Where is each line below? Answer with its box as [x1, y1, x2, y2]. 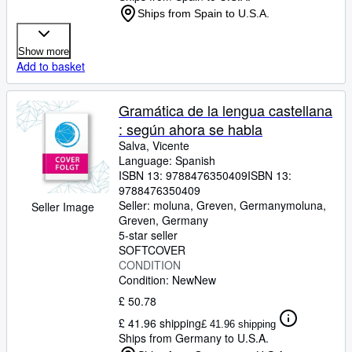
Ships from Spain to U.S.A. [137, 7, 269, 20]
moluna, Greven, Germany [153, 197, 286, 213]
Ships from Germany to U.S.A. [119, 330, 269, 346]
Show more [18, 46, 69, 57]
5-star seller [119, 227, 178, 243]
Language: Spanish [119, 152, 215, 168]
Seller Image [31, 199, 94, 214]
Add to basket [16, 58, 85, 74]
